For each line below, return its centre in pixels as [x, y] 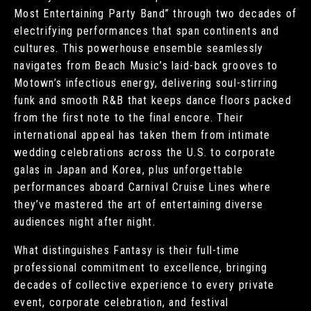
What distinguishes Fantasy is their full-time [127, 251]
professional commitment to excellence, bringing [141, 268]
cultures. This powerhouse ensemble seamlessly [139, 49]
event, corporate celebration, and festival [121, 303]
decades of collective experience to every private [144, 285]
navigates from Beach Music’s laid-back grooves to [146, 66]
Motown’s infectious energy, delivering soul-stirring [146, 83]
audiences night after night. [85, 222]
